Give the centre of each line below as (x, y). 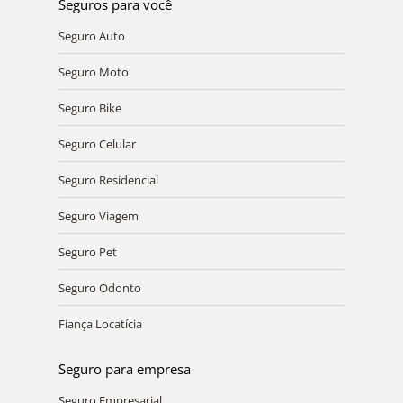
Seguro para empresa (124, 368)
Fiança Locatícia (100, 323)
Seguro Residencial (108, 179)
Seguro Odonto (99, 287)
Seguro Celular (97, 143)
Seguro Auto (91, 36)
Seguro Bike (90, 107)
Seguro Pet (87, 251)
